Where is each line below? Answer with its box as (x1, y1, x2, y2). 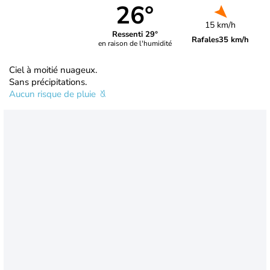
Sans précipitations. (9, 75, 87, 88)
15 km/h (205, 19, 236, 31)
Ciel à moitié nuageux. (9, 63, 97, 76)
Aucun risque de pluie (9, 87, 98, 100)
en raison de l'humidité (98, 39, 172, 49)
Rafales (192, 34, 219, 45)
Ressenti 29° (111, 29, 158, 40)
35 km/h (219, 34, 250, 45)
